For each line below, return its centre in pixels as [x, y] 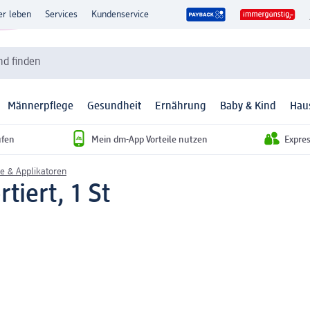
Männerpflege [40, 107]
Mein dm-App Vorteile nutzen [149, 139]
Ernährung [181, 107]
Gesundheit [114, 107]
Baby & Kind [248, 107]
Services [61, 15]
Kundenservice [120, 15]
